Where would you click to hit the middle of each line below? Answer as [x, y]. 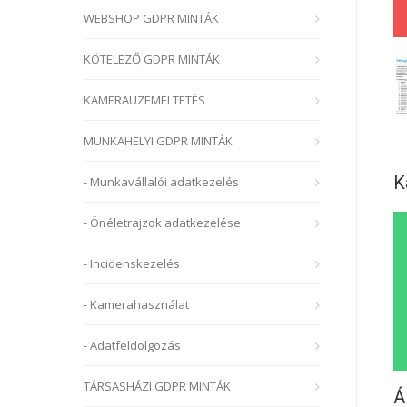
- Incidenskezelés [132, 263]
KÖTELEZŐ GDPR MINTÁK [152, 59]
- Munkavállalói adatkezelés [161, 182]
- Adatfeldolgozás [132, 345]
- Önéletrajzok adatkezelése [162, 223]
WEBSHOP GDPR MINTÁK [151, 18]
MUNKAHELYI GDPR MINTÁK [158, 141]
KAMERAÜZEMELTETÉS [144, 100]
